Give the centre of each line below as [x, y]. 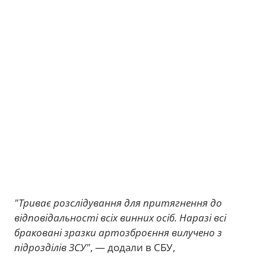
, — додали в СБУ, [133, 247]
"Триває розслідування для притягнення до [118, 202]
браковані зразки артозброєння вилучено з [118, 232]
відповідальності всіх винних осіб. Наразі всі [120, 217]
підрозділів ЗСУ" [52, 247]
